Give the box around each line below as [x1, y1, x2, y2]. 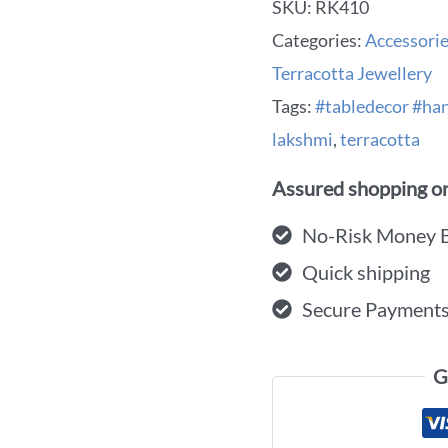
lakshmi [272, 127, 333, 150]
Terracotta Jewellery [272, 61, 432, 84]
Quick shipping [302, 259, 430, 284]
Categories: [272, 28, 365, 51]
